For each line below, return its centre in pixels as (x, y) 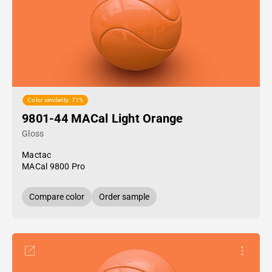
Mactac (37, 155)
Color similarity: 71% (56, 100)
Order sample (124, 197)
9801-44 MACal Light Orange (103, 118)
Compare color (57, 197)
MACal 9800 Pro (54, 166)
